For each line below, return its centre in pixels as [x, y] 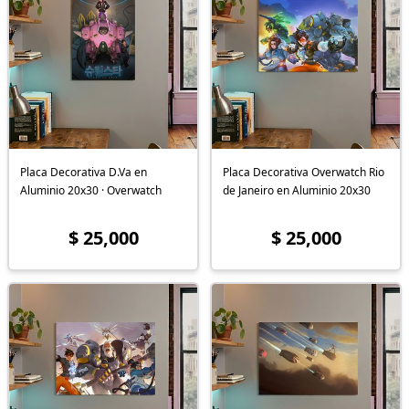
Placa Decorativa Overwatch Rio [304, 173]
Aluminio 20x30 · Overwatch [91, 191]
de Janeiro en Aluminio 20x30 [297, 191]
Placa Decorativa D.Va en [84, 173]
